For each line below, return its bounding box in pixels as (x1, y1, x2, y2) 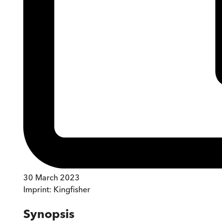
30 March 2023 (23, 172, 80, 183)
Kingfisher (54, 184, 90, 195)
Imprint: (23, 184, 54, 195)
